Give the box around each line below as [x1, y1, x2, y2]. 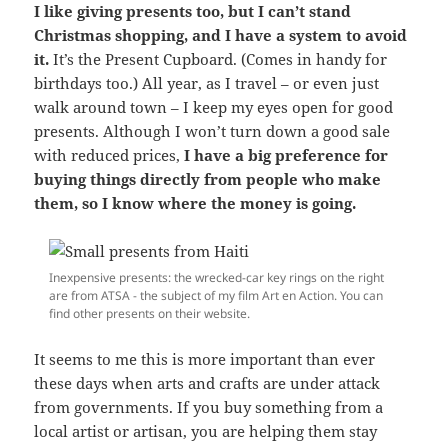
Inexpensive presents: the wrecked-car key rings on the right [49, 269, 384, 287]
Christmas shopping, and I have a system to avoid [34, 25, 408, 46]
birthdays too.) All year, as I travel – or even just [34, 73, 380, 94]
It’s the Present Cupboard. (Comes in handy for [49, 49, 388, 70]
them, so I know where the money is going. [34, 193, 357, 214]
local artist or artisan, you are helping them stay [34, 421, 378, 442]
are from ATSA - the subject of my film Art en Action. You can [49, 287, 383, 305]
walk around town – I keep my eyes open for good [34, 97, 394, 118]
